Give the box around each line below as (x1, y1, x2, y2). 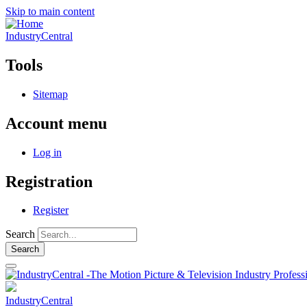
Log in (33, 146, 62, 158)
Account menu (5, 114, 107, 132)
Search (5, 228, 35, 241)
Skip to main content (5, 5, 95, 17)
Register (33, 204, 69, 217)
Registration (5, 172, 93, 191)
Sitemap (33, 88, 68, 100)
